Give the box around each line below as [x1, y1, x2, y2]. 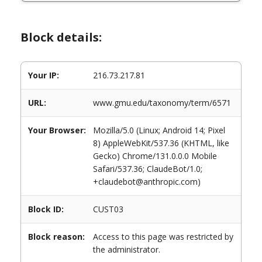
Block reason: [28, 231, 85, 242]
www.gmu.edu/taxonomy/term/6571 [93, 97, 231, 108]
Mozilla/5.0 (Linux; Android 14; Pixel [93, 125, 225, 136]
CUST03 [93, 204, 123, 215]
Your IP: [28, 70, 59, 81]
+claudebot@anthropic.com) [93, 176, 201, 187]
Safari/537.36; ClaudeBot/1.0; [93, 163, 202, 174]
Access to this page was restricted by [93, 231, 233, 242]
